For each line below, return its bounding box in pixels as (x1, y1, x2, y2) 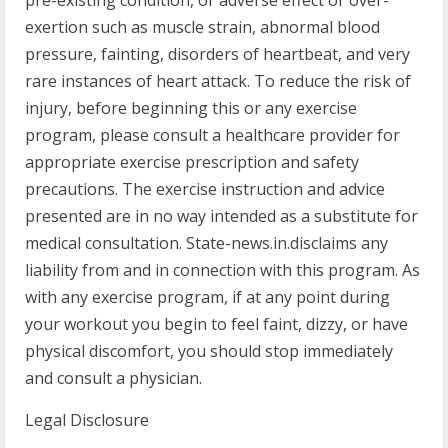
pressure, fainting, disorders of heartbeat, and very (25, 43, 410, 65)
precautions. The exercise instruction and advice (25, 178, 385, 200)
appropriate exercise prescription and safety (25, 151, 359, 173)
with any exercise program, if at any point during (25, 286, 390, 308)
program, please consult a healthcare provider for (25, 124, 400, 146)
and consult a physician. (25, 367, 202, 389)
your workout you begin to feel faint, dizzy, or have (25, 313, 408, 335)
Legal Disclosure (25, 409, 149, 431)
